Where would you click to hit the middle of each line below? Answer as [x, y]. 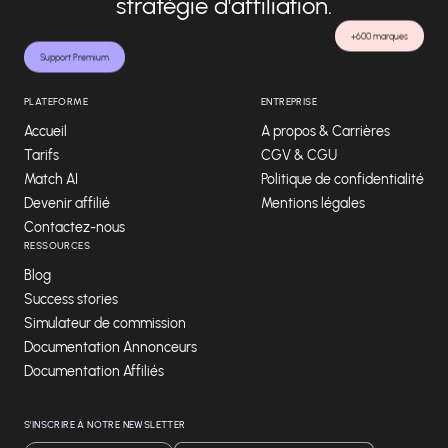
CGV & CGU [299, 155]
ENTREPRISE [289, 101]
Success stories [71, 299]
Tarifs [41, 155]
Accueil [45, 131]
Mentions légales [313, 203]
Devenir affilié [67, 203]
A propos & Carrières [325, 131]
